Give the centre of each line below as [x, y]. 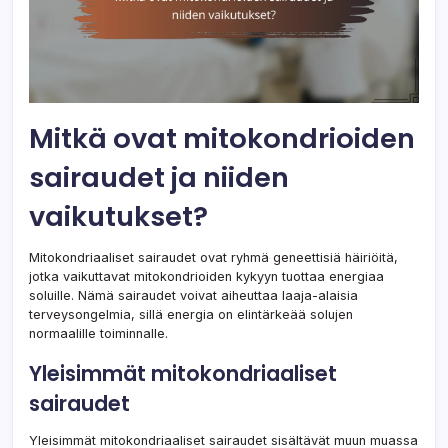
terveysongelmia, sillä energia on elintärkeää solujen [191, 314]
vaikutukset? [118, 216]
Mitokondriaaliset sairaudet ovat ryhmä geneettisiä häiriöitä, [213, 257]
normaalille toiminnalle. [98, 333]
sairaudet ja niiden [159, 177]
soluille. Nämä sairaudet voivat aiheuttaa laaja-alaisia [193, 295]
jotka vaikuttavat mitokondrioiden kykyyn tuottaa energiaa [206, 276]
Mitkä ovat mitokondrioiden [222, 138]
